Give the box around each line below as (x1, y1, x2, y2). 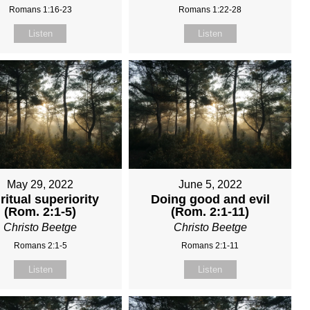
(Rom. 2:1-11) (171, 205, 249, 219)
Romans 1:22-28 (179, 5, 241, 15)
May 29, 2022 (7, 179, 74, 191)
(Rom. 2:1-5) (4, 205, 77, 219)
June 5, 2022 (178, 179, 242, 191)
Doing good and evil (150, 192, 270, 207)
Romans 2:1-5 (13, 241, 67, 251)
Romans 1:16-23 (8, 5, 72, 15)
